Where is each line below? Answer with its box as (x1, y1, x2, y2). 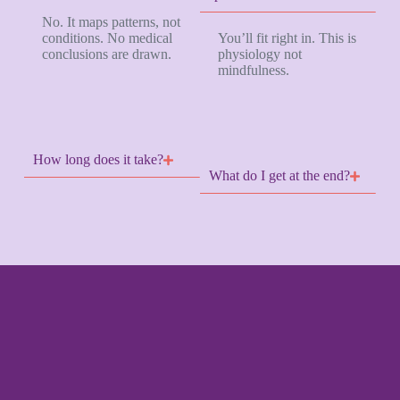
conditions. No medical (41, 30, 172, 46)
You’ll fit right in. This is (217, 30, 356, 46)
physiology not (217, 46, 302, 62)
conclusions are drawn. (41, 46, 171, 62)
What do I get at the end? (208, 168, 350, 184)
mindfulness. (217, 62, 289, 79)
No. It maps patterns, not (41, 14, 180, 30)
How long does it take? (32, 152, 163, 168)
